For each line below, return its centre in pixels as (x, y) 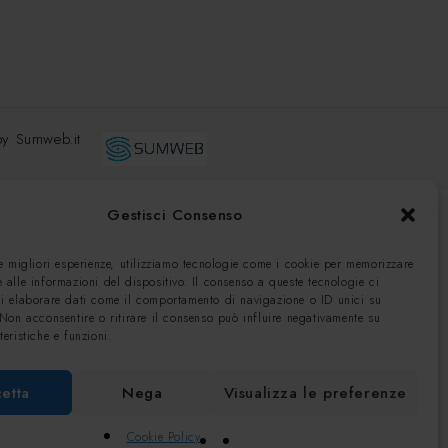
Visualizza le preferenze (315, 392)
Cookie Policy (163, 437)
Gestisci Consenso (175, 215)
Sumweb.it (48, 138)
